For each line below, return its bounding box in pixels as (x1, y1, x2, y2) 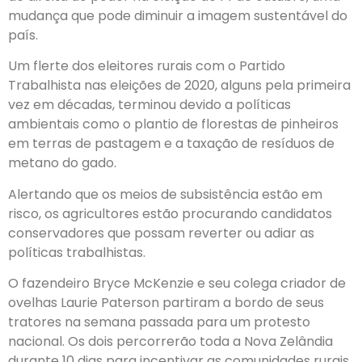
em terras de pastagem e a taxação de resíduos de (8, 134, 335, 154)
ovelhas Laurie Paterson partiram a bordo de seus (8, 293, 324, 313)
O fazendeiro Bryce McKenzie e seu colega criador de (8, 274, 346, 293)
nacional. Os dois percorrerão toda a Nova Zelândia (8, 332, 333, 351)
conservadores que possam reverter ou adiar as (8, 223, 314, 242)
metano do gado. (8, 154, 116, 173)
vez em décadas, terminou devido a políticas (8, 95, 291, 115)
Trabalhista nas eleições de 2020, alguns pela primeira (8, 76, 351, 95)
